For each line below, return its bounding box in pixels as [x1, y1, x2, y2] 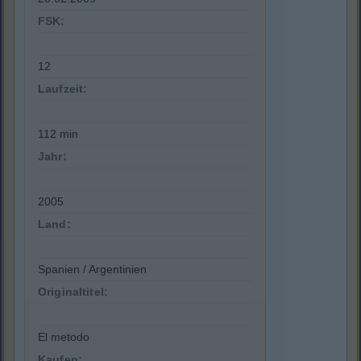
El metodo [38, 330, 89, 344]
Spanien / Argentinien [38, 263, 147, 276]
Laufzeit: [38, 82, 88, 96]
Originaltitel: [38, 285, 108, 299]
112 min [38, 127, 78, 141]
